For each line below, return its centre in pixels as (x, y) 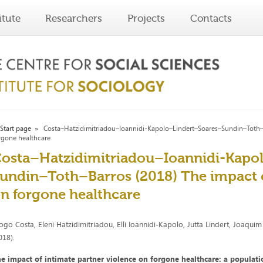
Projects (146, 18)
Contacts (211, 18)
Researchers (74, 18)
